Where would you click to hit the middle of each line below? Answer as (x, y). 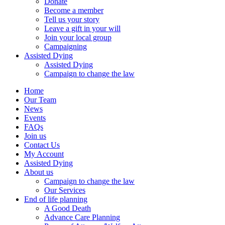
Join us (35, 136)
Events (35, 118)
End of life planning (56, 199)
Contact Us (42, 145)
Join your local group (78, 37)
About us (39, 172)
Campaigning (66, 46)
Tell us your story (72, 19)
